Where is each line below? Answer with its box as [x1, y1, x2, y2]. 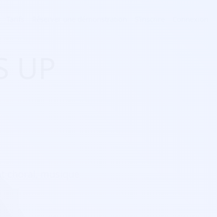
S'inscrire [135, 14, 165, 24]
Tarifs [6, 14, 24, 24]
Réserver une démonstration [32, 14, 127, 24]
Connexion [172, 14, 208, 24]
